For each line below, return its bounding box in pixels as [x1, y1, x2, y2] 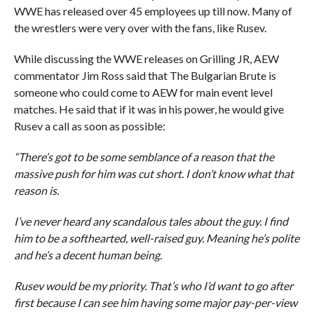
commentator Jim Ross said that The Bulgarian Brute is [13, 69, 276, 82]
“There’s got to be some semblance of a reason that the [13, 150, 274, 163]
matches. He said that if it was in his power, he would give [13, 102, 284, 116]
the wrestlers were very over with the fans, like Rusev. [13, 21, 266, 34]
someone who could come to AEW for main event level [13, 86, 273, 99]
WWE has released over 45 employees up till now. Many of [13, 4, 292, 18]
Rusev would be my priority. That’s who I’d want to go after [13, 279, 293, 292]
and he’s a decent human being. [13, 248, 162, 261]
